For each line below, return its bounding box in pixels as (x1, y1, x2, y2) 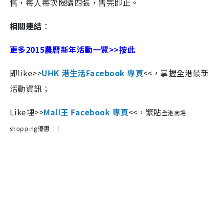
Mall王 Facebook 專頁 (44, 106, 129, 118)
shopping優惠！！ (10, 124, 62, 133)
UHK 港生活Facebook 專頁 (42, 67, 144, 79)
